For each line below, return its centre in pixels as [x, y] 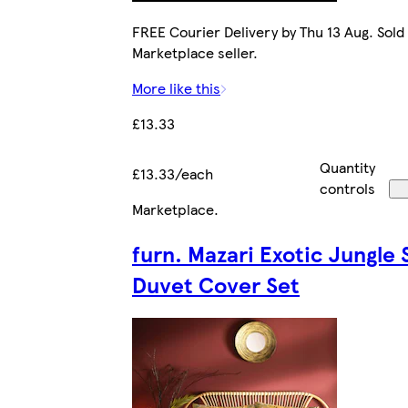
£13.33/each [173, 173]
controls [348, 188]
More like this [176, 87]
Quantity [348, 167]
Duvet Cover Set [216, 284]
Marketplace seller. [195, 52]
